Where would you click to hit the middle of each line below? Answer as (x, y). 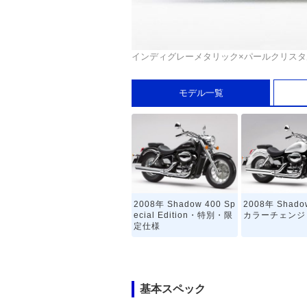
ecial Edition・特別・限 (184, 216)
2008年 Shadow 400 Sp (185, 205)
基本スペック (173, 289)
